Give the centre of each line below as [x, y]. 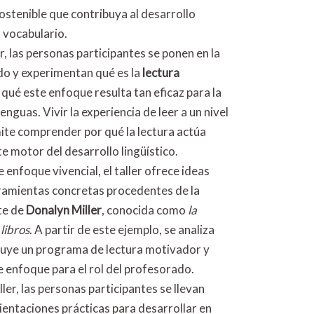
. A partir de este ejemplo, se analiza [122, 230]
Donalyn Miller [64, 210]
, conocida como [145, 210]
